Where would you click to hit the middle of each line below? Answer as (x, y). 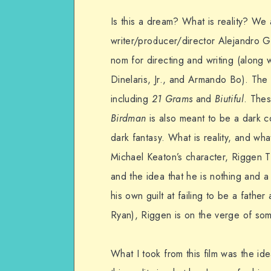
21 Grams (172, 99)
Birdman (129, 119)
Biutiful (229, 99)
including (131, 99)
